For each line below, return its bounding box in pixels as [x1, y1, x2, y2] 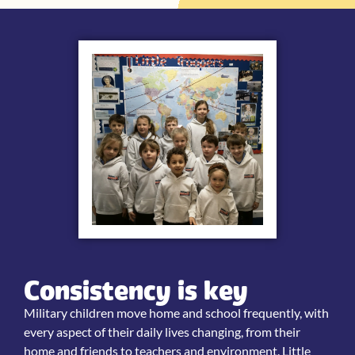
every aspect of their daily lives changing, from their [24, 324, 300, 340]
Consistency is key [24, 275, 248, 307]
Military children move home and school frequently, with [24, 305, 329, 321]
